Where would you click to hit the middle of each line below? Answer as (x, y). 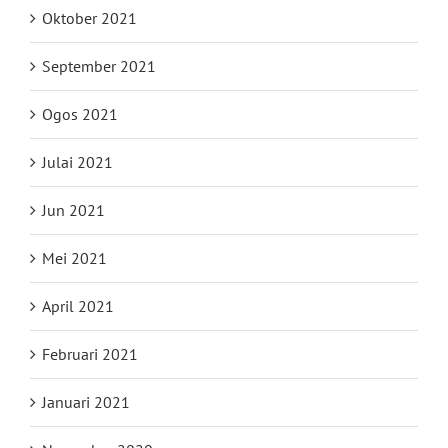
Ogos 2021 (80, 114)
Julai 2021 (77, 162)
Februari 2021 (90, 354)
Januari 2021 (86, 402)
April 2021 (78, 306)
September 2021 (99, 66)
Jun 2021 (73, 210)
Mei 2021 (74, 258)
